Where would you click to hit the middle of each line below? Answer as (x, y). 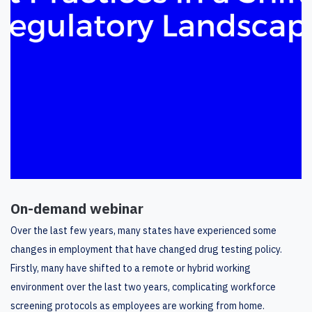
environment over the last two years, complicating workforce (143, 287)
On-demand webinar (77, 208)
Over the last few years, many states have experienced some (143, 230)
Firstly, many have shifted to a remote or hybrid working (131, 268)
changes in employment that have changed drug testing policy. (146, 249)
